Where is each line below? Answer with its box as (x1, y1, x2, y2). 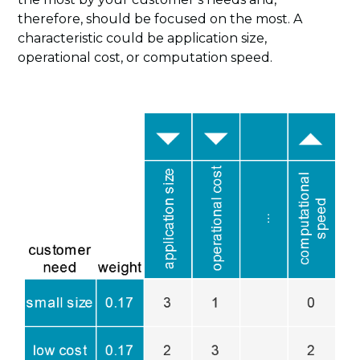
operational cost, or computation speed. (18, 50, 273, 66)
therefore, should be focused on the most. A (18, 11, 303, 27)
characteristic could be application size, (18, 31, 268, 47)
